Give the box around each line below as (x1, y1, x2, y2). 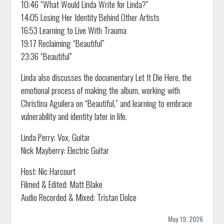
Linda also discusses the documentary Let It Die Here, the (20, 70, 191, 83)
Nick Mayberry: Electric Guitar (20, 143, 109, 156)
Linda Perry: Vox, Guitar (20, 130, 90, 143)
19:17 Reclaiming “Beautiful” (20, 36, 104, 49)
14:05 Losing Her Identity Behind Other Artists (20, 10, 159, 23)
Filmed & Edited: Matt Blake (20, 177, 102, 190)
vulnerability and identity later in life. (20, 109, 127, 122)
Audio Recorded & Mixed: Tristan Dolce (20, 190, 136, 203)
